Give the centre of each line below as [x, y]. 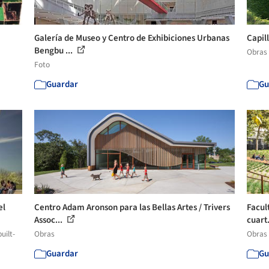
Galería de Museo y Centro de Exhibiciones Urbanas [132, 38]
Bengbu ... [55, 50]
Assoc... [50, 220]
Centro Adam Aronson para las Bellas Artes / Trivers [132, 207]
